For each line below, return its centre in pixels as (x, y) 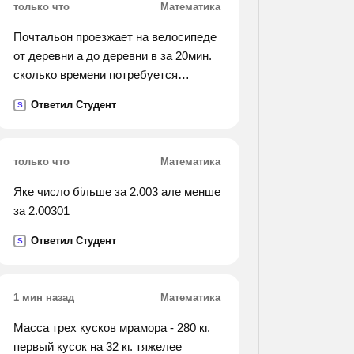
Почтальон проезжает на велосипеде (115, 37)
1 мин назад (44, 298)
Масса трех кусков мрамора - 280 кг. (112, 328)
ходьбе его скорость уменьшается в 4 (117, 132)
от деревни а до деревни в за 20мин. (113, 56)
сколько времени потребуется (96, 75)
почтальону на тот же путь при (97, 94)
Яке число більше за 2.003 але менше (117, 192)
